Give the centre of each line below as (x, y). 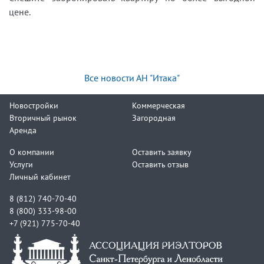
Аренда (23, 130)
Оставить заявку (162, 152)
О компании (32, 152)
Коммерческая (159, 105)
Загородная (154, 118)
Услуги (21, 164)
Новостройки (34, 105)
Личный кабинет (40, 176)
